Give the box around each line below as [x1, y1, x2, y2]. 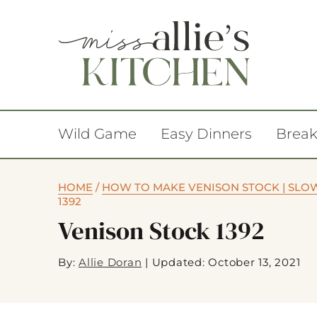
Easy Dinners [161, 125, 252, 142]
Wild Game [58, 125, 137, 142]
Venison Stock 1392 [58, 214, 265, 248]
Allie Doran [79, 255, 142, 269]
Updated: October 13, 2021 [151, 255, 301, 269]
